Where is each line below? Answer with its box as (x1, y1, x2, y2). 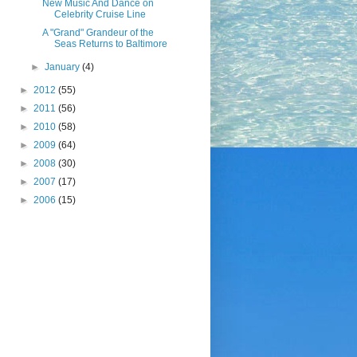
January (44, 61, 82, 73)
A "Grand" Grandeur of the (42, 27, 155, 38)
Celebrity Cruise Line (54, 9, 147, 20)
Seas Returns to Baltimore (54, 38, 168, 49)
